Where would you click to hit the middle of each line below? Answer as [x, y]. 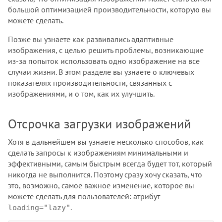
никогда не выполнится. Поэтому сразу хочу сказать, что [105, 174]
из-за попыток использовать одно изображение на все [104, 61]
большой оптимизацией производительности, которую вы [110, 9]
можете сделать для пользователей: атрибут [84, 196]
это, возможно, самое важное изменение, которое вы [101, 185]
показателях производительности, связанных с [90, 83]
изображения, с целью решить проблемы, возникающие [106, 50]
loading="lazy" [39, 207]
